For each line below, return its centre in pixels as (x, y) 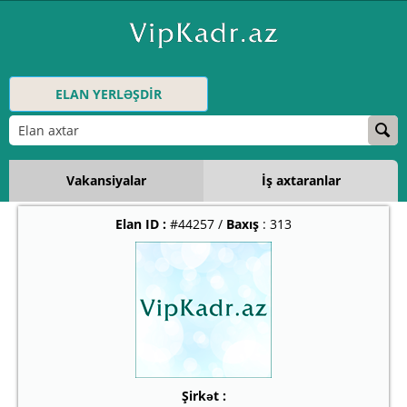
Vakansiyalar (106, 180)
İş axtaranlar (301, 180)
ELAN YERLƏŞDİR (109, 94)
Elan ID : (141, 224)
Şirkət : (203, 396)
